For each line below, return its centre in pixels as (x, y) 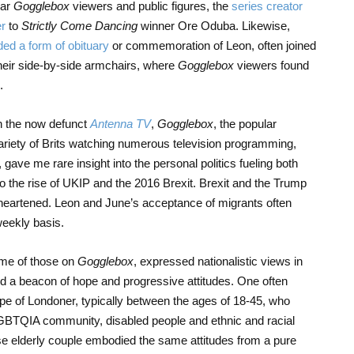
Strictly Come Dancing (79, 25)
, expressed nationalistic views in (218, 261)
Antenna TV (120, 123)
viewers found (271, 65)
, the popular (245, 123)
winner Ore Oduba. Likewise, (213, 25)
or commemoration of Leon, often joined (212, 45)
